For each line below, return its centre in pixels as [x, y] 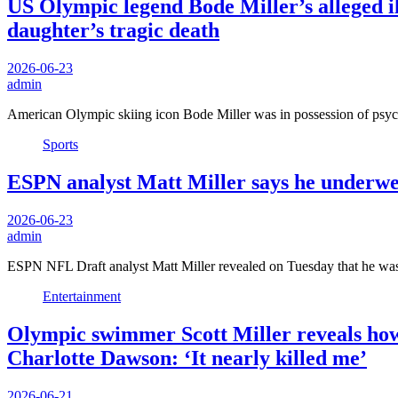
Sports [60, 144]
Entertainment [82, 296]
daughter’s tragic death [113, 31]
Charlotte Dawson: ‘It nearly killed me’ [187, 358]
